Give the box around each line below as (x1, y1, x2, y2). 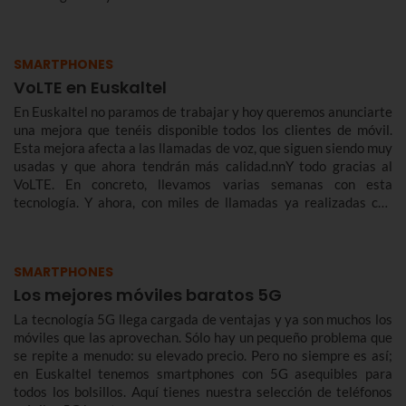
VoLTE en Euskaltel (14, 76, 167, 100)
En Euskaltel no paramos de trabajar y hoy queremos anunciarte (14, 103, 392, 121)
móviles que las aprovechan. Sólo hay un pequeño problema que (14, 329, 392, 346)
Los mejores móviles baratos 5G (14, 284, 282, 307)
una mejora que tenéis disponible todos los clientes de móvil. (14, 121, 392, 139)
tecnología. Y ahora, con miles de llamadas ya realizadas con (14, 194, 392, 211)
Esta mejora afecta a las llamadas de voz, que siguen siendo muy (14, 140, 392, 157)
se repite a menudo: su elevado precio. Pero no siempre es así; (14, 347, 392, 364)
